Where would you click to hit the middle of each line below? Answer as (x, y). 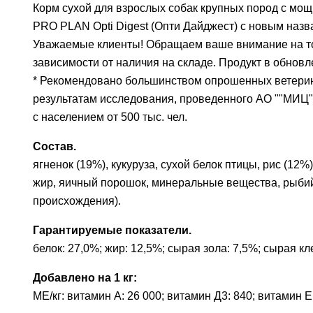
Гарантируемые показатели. (112, 230)
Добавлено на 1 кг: (85, 278)
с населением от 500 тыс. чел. (110, 117)
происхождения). (77, 201)
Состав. (54, 146)
